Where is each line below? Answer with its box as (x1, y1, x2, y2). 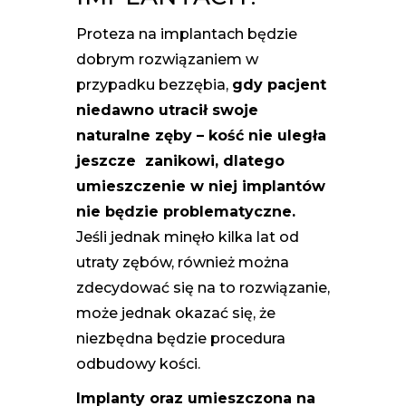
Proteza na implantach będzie (76, 24, 297, 43)
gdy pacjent (232, 75, 326, 93)
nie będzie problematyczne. (76, 202, 295, 220)
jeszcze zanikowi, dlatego (76, 151, 285, 169)
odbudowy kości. (76, 354, 200, 372)
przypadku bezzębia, (76, 75, 232, 93)
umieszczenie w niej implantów (76, 177, 325, 195)
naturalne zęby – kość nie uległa (76, 126, 326, 144)
